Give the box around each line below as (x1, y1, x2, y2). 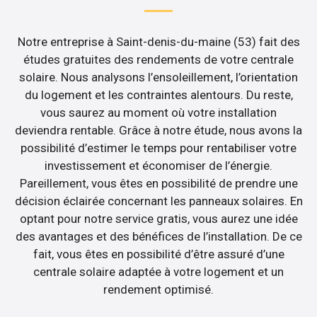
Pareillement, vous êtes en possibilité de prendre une (19, 175, 298, 190)
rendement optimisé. (103, 282, 214, 296)
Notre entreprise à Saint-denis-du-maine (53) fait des (17, 34, 300, 49)
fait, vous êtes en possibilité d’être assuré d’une (33, 246, 284, 261)
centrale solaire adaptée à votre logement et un (33, 264, 284, 279)
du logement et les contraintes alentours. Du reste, (24, 87, 293, 102)
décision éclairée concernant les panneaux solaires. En (14, 193, 303, 208)
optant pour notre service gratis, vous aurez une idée (19, 211, 298, 226)
